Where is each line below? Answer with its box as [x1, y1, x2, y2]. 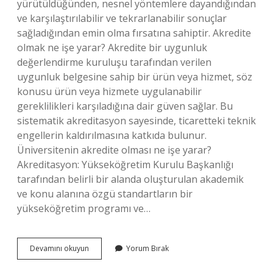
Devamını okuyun [30, 243, 89, 253]
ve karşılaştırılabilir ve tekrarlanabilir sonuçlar [17, 12, 227, 25]
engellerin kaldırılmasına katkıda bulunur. [17, 129, 207, 142]
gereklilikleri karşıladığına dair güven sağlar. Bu [17, 99, 233, 113]
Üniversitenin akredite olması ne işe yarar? [17, 143, 211, 157]
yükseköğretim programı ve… [17, 202, 151, 215]
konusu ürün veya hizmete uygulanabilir [17, 85, 202, 98]
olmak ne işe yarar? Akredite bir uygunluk [17, 41, 207, 54]
